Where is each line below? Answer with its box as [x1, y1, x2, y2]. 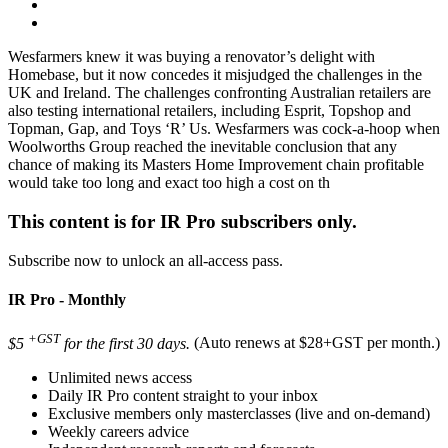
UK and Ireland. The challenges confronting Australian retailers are [8, 84, 431, 102]
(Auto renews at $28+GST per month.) [194, 334, 440, 352]
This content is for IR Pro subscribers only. [8, 211, 357, 233]
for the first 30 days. [60, 334, 190, 352]
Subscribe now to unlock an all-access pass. [8, 251, 283, 269]
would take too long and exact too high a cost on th [8, 174, 330, 192]
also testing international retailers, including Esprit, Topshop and [8, 102, 411, 120]
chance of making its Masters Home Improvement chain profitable [8, 156, 424, 174]
